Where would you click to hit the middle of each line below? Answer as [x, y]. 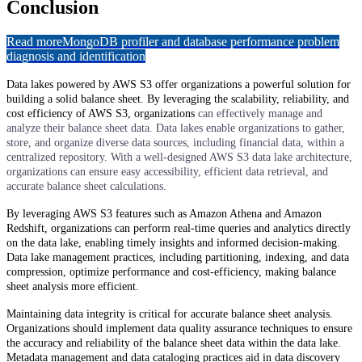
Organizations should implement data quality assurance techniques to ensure [179, 329]
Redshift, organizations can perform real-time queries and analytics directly [179, 229]
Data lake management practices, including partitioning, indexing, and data [178, 258]
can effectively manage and [260, 114]
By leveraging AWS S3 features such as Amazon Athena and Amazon [164, 214]
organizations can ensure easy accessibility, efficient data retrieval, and [167, 172]
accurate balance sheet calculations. [86, 187]
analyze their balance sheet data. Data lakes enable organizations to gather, [176, 128]
